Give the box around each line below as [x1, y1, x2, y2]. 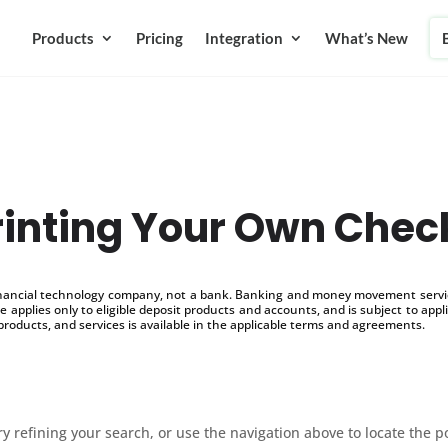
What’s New [324, 29, 408, 47]
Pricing [135, 29, 183, 47]
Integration [204, 29, 283, 47]
